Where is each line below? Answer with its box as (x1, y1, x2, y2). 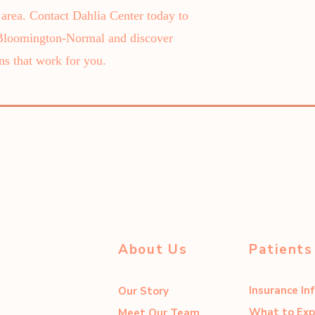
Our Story (118, 284, 169, 298)
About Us (118, 240, 188, 259)
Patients (249, 240, 313, 259)
